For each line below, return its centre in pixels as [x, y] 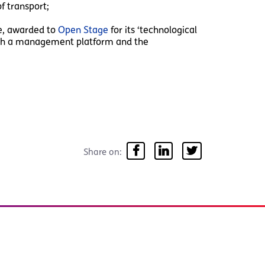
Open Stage [83, 30]
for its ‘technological [152, 30]
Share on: [103, 152]
